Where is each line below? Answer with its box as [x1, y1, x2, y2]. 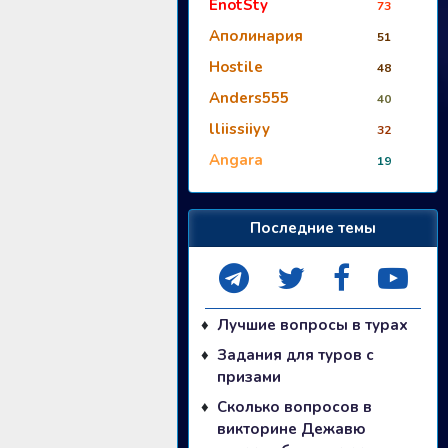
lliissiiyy [209, 118, 270, 139]
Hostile [209, 56, 263, 77]
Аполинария [209, 25, 303, 46]
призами [217, 366, 281, 387]
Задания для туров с [217, 344, 374, 365]
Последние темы [250, 217, 376, 238]
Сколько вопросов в [217, 396, 372, 417]
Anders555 [209, 87, 289, 108]
